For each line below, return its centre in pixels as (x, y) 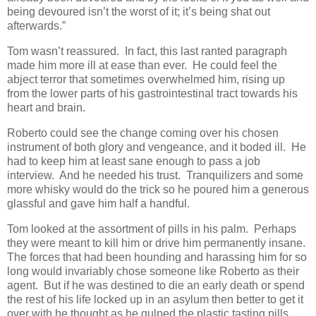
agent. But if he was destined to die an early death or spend (156, 285)
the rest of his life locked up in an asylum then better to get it (155, 299)
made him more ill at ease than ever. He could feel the (142, 66)
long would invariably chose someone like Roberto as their (153, 271)
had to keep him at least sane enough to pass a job (134, 161)
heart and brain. (46, 108)
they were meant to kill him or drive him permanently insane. (158, 243)
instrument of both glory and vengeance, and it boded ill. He (157, 147)
